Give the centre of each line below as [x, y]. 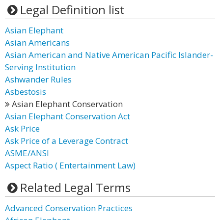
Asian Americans [37, 42]
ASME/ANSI [27, 153]
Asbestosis [26, 92]
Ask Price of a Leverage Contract [67, 141]
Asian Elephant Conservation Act [68, 116]
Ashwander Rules [38, 79]
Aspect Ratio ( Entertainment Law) [70, 165]
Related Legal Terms [75, 187]
